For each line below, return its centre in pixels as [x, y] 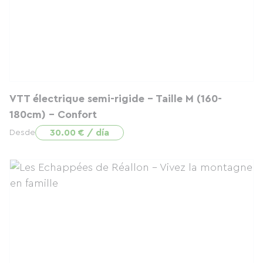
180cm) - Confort [53, 114]
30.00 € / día [80, 133]
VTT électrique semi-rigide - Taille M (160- [116, 99]
